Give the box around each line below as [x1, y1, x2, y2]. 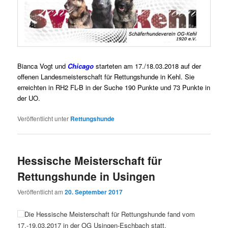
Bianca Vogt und [17, 61, 66, 71]
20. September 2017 [65, 187, 123, 197]
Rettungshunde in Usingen [17, 168, 156, 184]
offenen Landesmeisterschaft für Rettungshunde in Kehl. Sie [17, 71, 195, 81]
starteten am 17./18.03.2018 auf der [94, 61, 202, 71]
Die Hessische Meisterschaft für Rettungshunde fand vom [24, 209, 195, 219]
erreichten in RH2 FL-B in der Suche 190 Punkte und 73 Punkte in [17, 82, 211, 92]
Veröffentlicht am [17, 187, 65, 196]
